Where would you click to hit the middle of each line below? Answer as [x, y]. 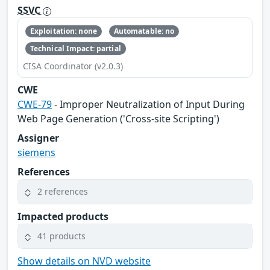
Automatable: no [144, 31]
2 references [63, 192]
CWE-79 [35, 104]
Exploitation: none [63, 31]
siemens [36, 152]
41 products [61, 236]
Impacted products [63, 216]
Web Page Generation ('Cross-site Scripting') [118, 118]
